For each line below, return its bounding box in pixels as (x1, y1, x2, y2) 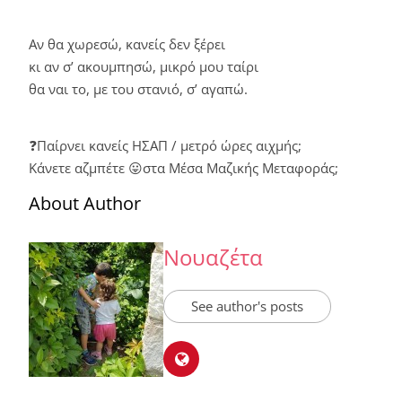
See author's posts (191, 296, 303, 315)
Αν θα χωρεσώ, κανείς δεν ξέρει (29, 34, 225, 53)
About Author (29, 190, 141, 215)
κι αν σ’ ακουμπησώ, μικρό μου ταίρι (29, 57, 258, 75)
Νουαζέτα (163, 241, 263, 272)
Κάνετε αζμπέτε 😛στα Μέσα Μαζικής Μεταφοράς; (29, 158, 338, 177)
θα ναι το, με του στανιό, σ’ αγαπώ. (29, 79, 248, 98)
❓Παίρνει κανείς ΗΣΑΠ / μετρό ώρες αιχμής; (29, 135, 301, 154)
